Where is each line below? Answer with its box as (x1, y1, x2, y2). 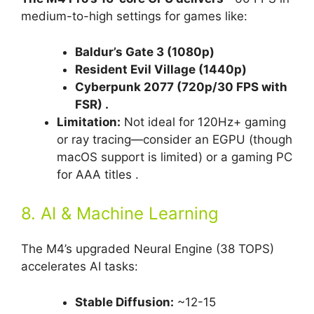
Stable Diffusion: (74, 294, 174, 309)
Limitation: (57, 114, 121, 129)
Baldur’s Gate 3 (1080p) (74, 44, 214, 59)
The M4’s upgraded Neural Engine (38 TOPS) (21, 242, 274, 257)
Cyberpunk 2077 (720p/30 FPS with (74, 79, 287, 94)
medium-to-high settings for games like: (21, 9, 247, 24)
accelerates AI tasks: (21, 259, 138, 274)
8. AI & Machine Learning (21, 203, 219, 224)
